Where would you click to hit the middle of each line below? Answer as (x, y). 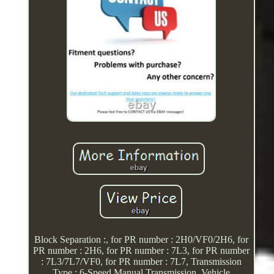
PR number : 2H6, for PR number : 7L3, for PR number (141, 250)
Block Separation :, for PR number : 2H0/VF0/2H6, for (141, 239)
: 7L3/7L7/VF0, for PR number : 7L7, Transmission (141, 261)
